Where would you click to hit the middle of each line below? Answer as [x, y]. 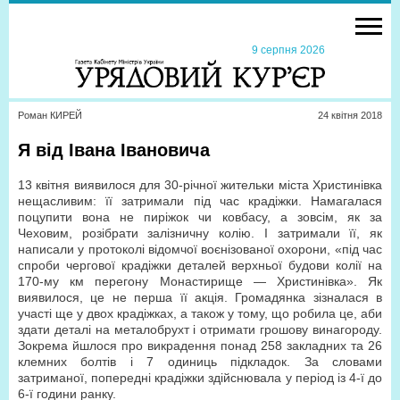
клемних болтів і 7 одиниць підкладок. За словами [200, 362]
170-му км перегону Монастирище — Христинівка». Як [200, 281]
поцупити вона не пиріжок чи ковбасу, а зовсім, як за [200, 217]
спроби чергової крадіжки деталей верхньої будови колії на [200, 265]
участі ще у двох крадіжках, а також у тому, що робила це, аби [200, 313]
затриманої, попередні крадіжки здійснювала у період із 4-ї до [200, 378]
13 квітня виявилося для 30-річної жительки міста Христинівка [200, 185]
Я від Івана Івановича [114, 150]
